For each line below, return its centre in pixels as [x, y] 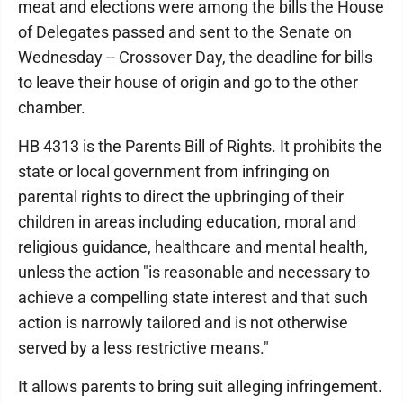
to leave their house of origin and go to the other [188, 82]
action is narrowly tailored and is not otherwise [183, 322]
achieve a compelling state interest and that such [193, 297]
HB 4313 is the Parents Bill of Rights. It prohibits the [200, 146]
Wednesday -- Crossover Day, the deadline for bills [195, 57]
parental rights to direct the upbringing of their [181, 197]
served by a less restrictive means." [143, 348]
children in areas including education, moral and [187, 222]
